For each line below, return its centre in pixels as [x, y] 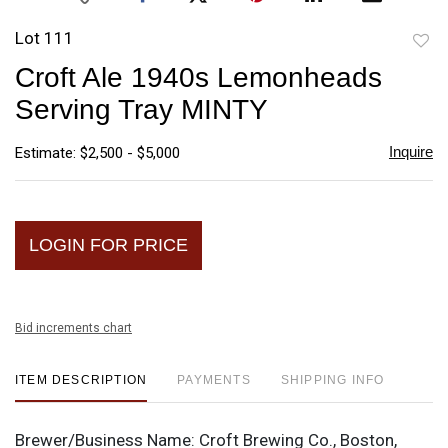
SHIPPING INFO [332, 379]
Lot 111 [44, 37]
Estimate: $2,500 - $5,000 [97, 152]
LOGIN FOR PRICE [108, 244]
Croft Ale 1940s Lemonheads [198, 77]
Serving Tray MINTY [141, 109]
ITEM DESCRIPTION [81, 379]
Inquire [410, 151]
